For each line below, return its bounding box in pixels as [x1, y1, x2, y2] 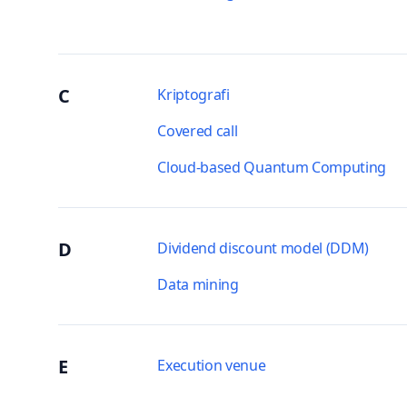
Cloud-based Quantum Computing [157, 157, 387, 177]
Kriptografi [157, 84, 230, 104]
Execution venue [157, 355, 266, 375]
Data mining [157, 274, 239, 294]
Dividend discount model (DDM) [157, 238, 370, 258]
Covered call [157, 121, 238, 141]
